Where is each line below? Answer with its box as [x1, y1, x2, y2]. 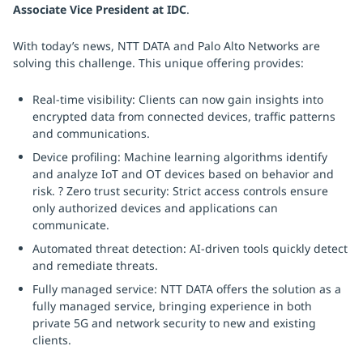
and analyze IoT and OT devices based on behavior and [32, 166, 334, 181]
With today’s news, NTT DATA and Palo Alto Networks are [13, 38, 320, 53]
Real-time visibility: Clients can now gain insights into [32, 92, 323, 107]
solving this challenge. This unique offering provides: [13, 55, 304, 70]
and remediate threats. [32, 258, 158, 273]
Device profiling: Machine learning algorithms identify [32, 149, 327, 164]
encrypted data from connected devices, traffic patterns [32, 109, 335, 124]
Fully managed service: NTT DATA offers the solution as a [32, 281, 341, 297]
